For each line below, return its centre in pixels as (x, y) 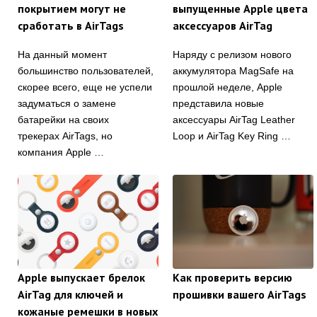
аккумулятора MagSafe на (233, 71)
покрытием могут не (72, 9)
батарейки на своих (63, 120)
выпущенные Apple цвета (240, 9)
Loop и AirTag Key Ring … (232, 136)
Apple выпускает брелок (81, 277)
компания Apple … (61, 152)
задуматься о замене (67, 104)
